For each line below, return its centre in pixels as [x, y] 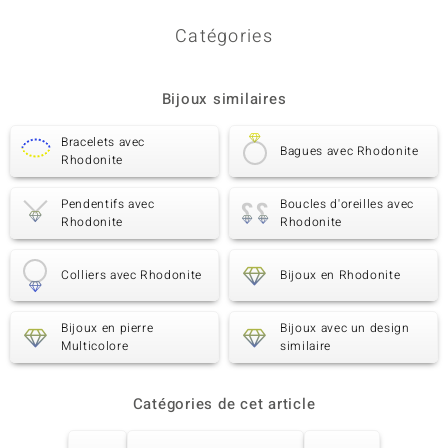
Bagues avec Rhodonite [349, 151]
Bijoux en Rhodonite [340, 275]
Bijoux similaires [224, 99]
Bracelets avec [103, 142]
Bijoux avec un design [345, 328]
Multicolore [95, 346]
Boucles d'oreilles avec [347, 204]
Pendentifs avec [108, 204]
